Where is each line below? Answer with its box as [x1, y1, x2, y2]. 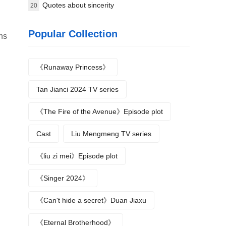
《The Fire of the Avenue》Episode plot [36, 107, 163, 116]
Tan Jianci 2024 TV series [36, 85, 119, 93]
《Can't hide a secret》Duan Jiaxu [36, 196, 146, 204]
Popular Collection [28, 28, 118, 39]
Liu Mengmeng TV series [71, 130, 151, 138]
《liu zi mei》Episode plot [36, 152, 118, 160]
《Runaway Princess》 [36, 63, 109, 71]
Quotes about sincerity [42, 1, 114, 9]
